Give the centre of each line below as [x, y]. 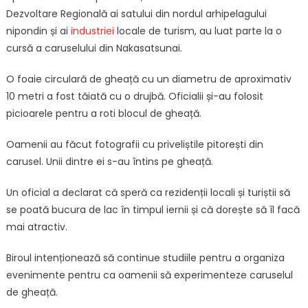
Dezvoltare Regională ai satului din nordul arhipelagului [136, 13]
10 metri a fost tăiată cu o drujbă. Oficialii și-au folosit [134, 96]
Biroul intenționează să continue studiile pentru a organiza [145, 257]
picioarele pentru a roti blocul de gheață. [103, 113]
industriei [93, 31]
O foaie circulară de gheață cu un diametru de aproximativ [148, 79]
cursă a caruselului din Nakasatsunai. [94, 48]
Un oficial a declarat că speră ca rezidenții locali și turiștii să [148, 192]
